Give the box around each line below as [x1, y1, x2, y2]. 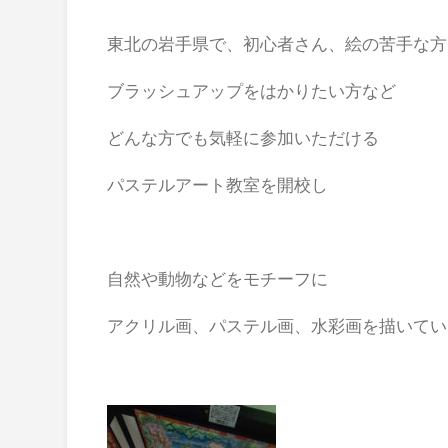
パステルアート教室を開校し [107, 175, 329, 193]
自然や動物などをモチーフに [107, 269, 329, 287]
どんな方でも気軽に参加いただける [107, 128, 380, 146]
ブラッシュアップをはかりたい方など [107, 81, 397, 99]
